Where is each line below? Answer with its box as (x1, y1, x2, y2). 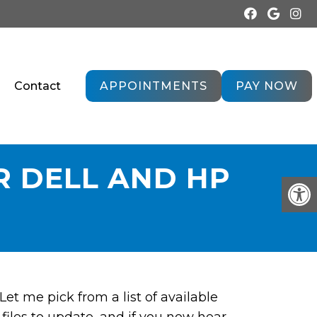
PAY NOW (236, 79, 298, 93)
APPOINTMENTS (100, 79, 207, 93)
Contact (14, 79, 62, 93)
